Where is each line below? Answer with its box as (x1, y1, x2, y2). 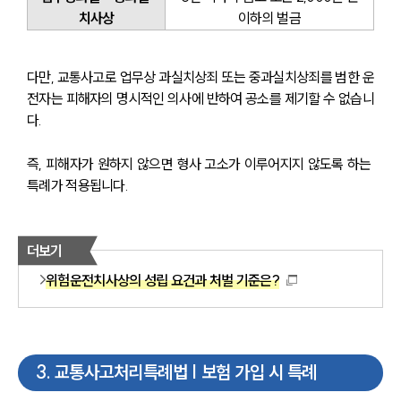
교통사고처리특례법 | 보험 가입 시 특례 (54, 361, 317, 384)
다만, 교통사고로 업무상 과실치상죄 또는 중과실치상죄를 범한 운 (27, 67, 374, 86)
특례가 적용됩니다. (27, 175, 129, 194)
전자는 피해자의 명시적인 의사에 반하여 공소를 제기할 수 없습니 (27, 89, 374, 107)
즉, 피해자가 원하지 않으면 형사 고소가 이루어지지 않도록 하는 (27, 154, 374, 173)
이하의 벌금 (238, 9, 301, 28)
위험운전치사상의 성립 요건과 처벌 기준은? (46, 270, 279, 289)
